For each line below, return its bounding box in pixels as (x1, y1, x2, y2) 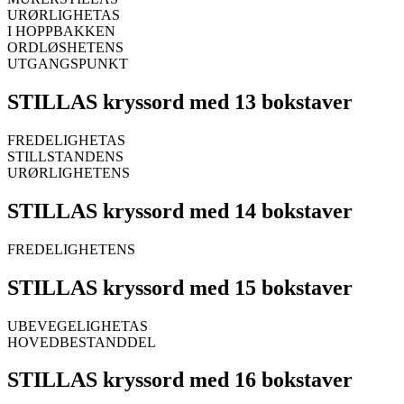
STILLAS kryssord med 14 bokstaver (7, 198, 353, 223)
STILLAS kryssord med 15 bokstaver (7, 275, 353, 299)
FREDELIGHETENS (7, 241, 135, 257)
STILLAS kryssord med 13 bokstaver (7, 90, 353, 114)
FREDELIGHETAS (7, 132, 125, 148)
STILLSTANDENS (7, 148, 124, 164)
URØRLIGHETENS (7, 164, 130, 180)
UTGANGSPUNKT (7, 56, 128, 72)
